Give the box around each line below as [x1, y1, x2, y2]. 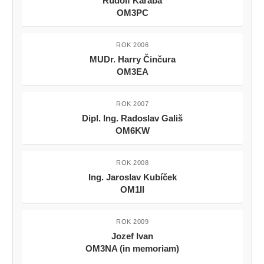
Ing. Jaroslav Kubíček [88, 172, 177, 183]
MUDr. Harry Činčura [89, 54, 176, 65]
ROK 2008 [116, 159, 148, 167]
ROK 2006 [116, 41, 148, 49]
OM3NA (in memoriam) [85, 243, 179, 254]
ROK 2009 [116, 218, 148, 226]
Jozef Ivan [111, 231, 153, 242]
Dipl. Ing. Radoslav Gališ [82, 113, 183, 124]
